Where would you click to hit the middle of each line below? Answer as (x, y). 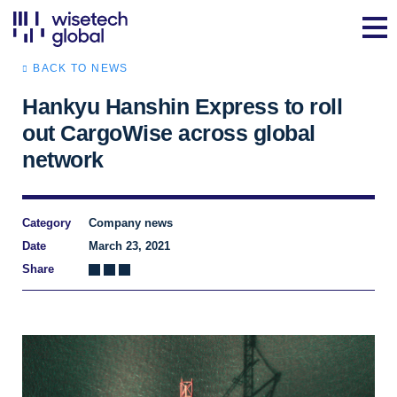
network (63, 160)
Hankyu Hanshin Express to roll (182, 106)
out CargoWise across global (169, 133)
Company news (130, 223)
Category (47, 223)
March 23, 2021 (129, 246)
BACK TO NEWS (81, 68)
